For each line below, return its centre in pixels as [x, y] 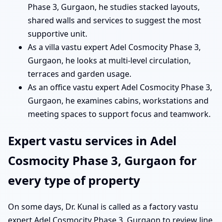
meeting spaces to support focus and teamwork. [119, 114]
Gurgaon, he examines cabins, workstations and [118, 101]
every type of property [74, 180]
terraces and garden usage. [80, 74]
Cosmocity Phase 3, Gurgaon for [102, 161]
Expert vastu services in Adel [92, 141]
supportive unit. [57, 34]
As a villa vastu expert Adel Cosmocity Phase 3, [114, 47]
